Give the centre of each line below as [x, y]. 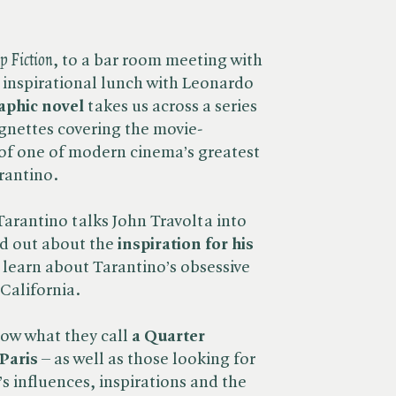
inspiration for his [186, 245]
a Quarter [168, 337]
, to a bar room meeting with [158, 61]
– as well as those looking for [147, 360]
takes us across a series [172, 107]
